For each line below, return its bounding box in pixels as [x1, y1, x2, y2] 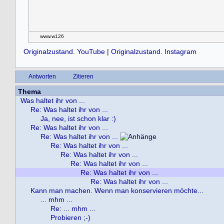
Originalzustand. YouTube [23, 47, 105, 55]
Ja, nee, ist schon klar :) [40, 114, 116, 122]
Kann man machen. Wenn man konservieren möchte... [30, 186, 203, 194]
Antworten [28, 73, 56, 79]
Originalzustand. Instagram [111, 47, 196, 55]
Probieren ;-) [50, 213, 90, 221]
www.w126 [40, 33, 64, 39]
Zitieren [73, 73, 93, 79]
